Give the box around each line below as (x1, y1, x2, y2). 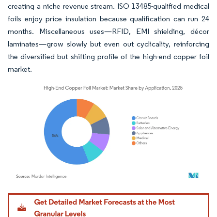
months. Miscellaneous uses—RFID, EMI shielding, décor (8, 26, 209, 36)
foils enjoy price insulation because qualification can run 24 (8, 14, 209, 23)
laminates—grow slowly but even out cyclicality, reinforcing (8, 39, 209, 48)
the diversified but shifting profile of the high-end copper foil (8, 51, 209, 61)
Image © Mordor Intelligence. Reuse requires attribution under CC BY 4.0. (12, 190, 193, 198)
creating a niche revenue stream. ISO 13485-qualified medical (8, 1, 209, 11)
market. (8, 64, 32, 74)
